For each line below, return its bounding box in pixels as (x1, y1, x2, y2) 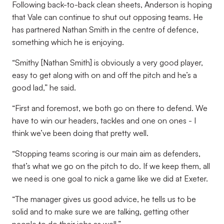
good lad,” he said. (12, 82, 76, 92)
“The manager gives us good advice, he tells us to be (12, 194, 196, 204)
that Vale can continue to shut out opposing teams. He (12, 12, 203, 22)
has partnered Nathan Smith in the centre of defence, (12, 24, 198, 34)
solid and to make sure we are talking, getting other (12, 206, 189, 216)
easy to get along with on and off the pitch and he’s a (12, 70, 197, 80)
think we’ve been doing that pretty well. (12, 128, 148, 138)
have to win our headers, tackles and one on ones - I (12, 115, 196, 125)
